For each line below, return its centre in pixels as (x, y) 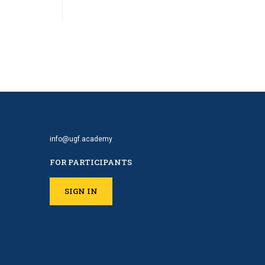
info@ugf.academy (81, 139)
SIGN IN (81, 191)
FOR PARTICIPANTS (91, 162)
